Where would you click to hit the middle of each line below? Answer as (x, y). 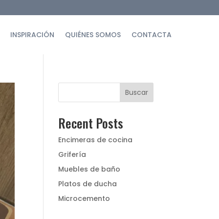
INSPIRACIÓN (32, 34)
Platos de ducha (88, 184)
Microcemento (84, 198)
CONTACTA (151, 34)
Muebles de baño (89, 169)
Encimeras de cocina (96, 140)
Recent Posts (91, 123)
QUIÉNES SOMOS (93, 34)
